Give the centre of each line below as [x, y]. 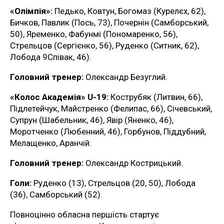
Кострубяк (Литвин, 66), [155, 97]
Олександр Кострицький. [134, 163]
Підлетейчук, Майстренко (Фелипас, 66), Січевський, [111, 109]
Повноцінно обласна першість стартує [84, 215]
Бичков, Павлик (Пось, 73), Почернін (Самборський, [109, 23]
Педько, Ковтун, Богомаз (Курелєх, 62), [129, 11]
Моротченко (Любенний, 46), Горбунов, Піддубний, [108, 132]
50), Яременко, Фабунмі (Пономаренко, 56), [94, 34]
